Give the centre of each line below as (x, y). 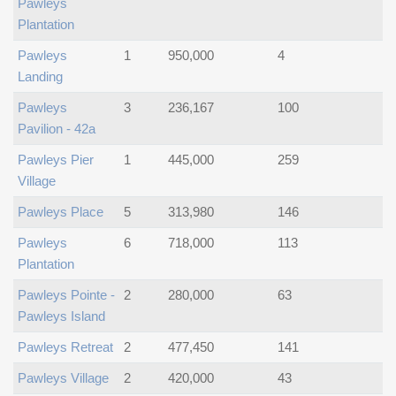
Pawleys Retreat (65, 347)
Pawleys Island (61, 316)
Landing (40, 76)
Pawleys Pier (56, 160)
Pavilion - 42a (57, 129)
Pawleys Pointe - (66, 295)
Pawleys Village (63, 378)
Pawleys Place (61, 212)
